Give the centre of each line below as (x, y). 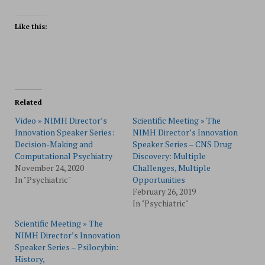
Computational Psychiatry (63, 156)
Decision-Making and (54, 144)
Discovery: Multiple (169, 156)
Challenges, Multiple (172, 168)
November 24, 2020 (49, 168)
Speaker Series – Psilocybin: (66, 247)
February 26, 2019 (164, 191)
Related (28, 102)
